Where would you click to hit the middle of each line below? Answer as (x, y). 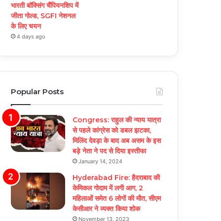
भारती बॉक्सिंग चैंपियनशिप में (45, 6)
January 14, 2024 (101, 162)
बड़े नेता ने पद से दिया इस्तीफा (110, 151)
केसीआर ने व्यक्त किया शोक (107, 209)
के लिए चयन (26, 26)
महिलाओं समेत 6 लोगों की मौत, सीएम (117, 199)
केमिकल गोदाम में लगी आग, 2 (108, 188)
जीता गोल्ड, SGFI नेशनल (43, 16)
